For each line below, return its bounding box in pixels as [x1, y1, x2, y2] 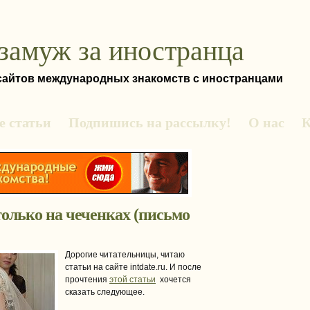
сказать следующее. [65, 287, 145, 297]
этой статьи [109, 275, 156, 284]
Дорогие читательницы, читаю [65, 250, 185, 259]
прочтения [65, 275, 109, 284]
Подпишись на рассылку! [69, 115, 231, 130]
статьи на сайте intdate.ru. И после [65, 262, 201, 272]
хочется [156, 275, 191, 284]
